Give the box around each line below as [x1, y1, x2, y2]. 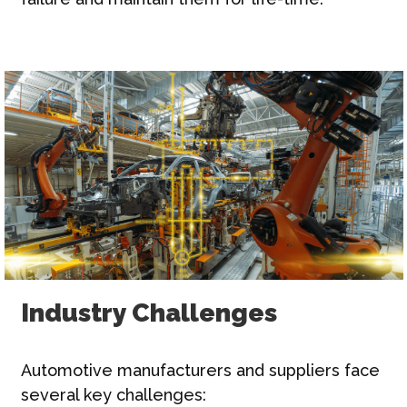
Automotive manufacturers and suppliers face [20, 360, 380, 380]
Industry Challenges [20, 297, 277, 328]
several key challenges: [20, 384, 206, 404]
